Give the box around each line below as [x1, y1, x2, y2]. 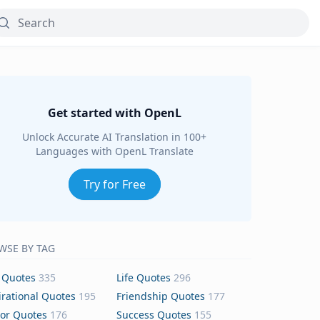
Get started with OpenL [47, 105, 181, 121]
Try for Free [83, 176, 146, 192]
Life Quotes [116, 271, 171, 284]
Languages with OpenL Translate [35, 144, 194, 158]
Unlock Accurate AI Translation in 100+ [22, 130, 206, 144]
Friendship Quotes [116, 289, 205, 303]
